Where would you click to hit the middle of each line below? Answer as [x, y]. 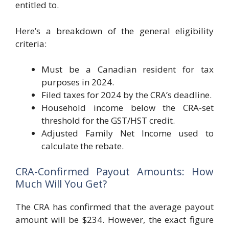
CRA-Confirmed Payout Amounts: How [114, 171]
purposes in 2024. [78, 82]
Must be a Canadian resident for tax [128, 69]
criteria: [31, 43]
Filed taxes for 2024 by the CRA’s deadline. [127, 95]
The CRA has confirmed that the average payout [114, 207]
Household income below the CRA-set [128, 108]
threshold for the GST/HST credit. [108, 120]
